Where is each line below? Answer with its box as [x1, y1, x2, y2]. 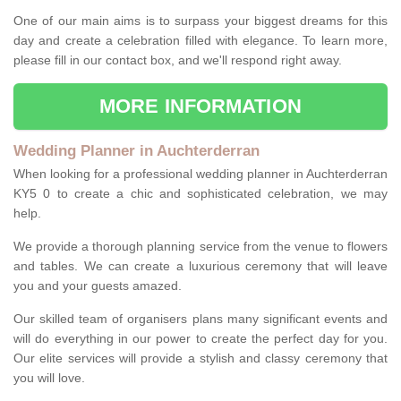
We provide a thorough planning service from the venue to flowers [13, 239, 388, 254]
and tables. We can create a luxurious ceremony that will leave [13, 259, 388, 274]
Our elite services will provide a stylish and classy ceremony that [13, 351, 388, 366]
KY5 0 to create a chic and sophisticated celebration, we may [13, 186, 388, 201]
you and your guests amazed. [13, 278, 182, 294]
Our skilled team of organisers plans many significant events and [13, 311, 388, 327]
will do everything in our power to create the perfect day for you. [13, 331, 388, 346]
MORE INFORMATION [99, 95, 302, 118]
